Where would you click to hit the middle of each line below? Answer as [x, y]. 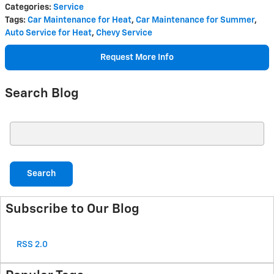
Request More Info [137, 57]
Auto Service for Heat [48, 33]
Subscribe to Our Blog [72, 210]
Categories [27, 8]
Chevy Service [124, 33]
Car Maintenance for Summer [195, 20]
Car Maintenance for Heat [80, 20]
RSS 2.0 [31, 245]
